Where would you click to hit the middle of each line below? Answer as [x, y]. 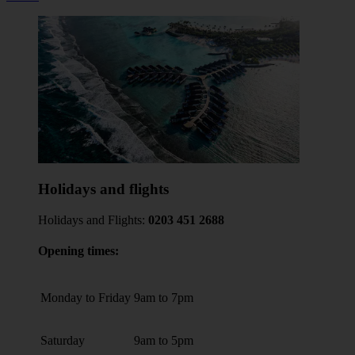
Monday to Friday [86, 297]
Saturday [63, 340]
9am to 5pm [164, 340]
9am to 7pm [164, 297]
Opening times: [78, 251]
